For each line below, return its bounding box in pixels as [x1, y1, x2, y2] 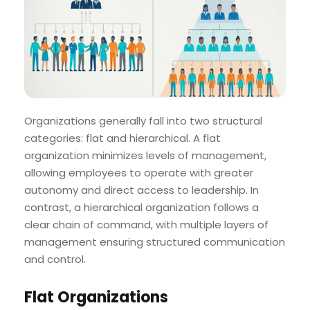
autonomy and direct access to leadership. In [24, 182, 259, 197]
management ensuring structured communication [24, 234, 285, 249]
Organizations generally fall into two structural [24, 113, 262, 128]
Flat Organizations [24, 286, 168, 308]
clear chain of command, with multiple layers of [24, 217, 268, 232]
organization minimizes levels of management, [24, 147, 266, 163]
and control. [24, 251, 86, 266]
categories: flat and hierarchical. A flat [24, 130, 221, 145]
